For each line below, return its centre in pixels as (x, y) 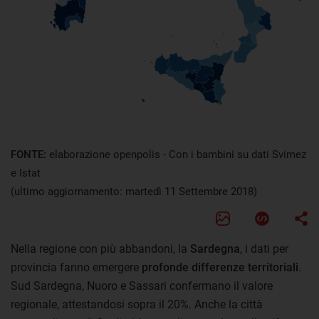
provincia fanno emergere (76, 267)
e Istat (26, 173)
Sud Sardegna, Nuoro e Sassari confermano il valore (142, 286)
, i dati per (264, 249)
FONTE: (30, 154)
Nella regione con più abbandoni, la (100, 249)
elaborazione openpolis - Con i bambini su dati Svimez (178, 154)
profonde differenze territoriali (220, 267)
